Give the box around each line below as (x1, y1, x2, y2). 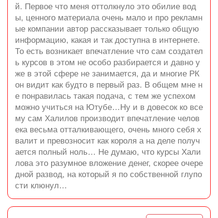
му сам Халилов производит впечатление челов (15, 114, 200, 123)
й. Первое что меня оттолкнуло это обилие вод (15, 2, 196, 11)
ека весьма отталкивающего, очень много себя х (15, 125, 201, 134)
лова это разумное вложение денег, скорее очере (15, 159, 203, 168)
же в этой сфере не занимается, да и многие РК (15, 69, 200, 78)
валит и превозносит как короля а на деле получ (15, 136, 200, 145)
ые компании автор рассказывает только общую (15, 24, 199, 34)
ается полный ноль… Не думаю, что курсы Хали (15, 147, 201, 157)
